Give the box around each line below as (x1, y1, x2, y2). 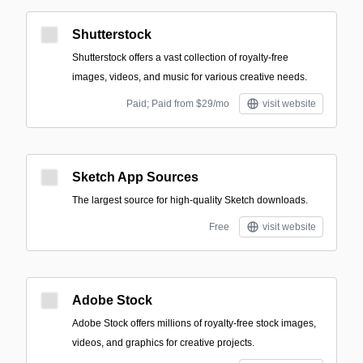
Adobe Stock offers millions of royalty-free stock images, (72, 318, 316, 329)
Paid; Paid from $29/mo (126, 98, 229, 109)
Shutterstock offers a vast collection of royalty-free (72, 52, 288, 63)
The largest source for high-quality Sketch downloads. (72, 194, 308, 206)
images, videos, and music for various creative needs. (72, 71, 307, 83)
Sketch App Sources (72, 170, 199, 184)
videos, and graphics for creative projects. (72, 337, 254, 348)
